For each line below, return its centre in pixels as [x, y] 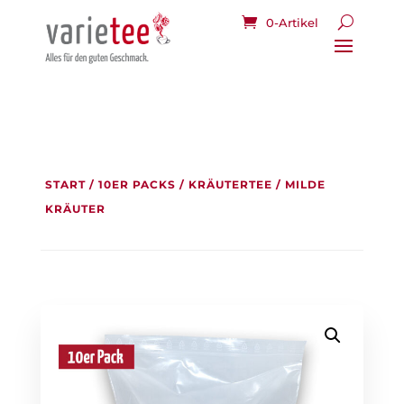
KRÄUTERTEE [230, 184]
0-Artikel [293, 22]
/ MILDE [298, 184]
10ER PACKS [137, 184]
